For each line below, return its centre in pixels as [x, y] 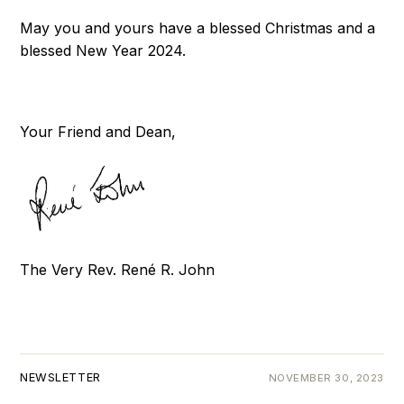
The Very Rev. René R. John [118, 269]
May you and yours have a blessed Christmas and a [198, 28]
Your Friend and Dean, [98, 132]
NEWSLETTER [60, 377]
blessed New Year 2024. [103, 50]
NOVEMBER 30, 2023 [326, 377]
